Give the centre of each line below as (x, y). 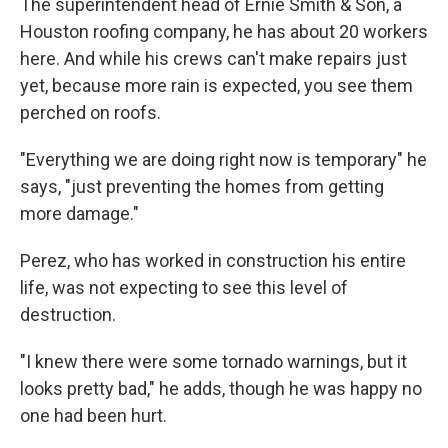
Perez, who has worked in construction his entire (213, 261)
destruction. (68, 315)
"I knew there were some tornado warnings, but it (213, 362)
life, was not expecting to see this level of (184, 288)
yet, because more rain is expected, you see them (216, 86)
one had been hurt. (93, 416)
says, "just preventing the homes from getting (202, 187)
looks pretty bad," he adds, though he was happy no (221, 389)
